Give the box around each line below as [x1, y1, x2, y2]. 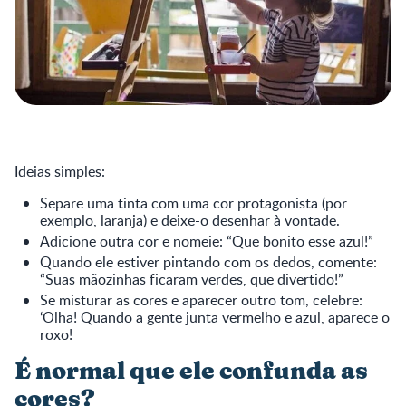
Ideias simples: [14, 160, 105, 181]
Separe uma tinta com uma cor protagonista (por [40, 192, 347, 213]
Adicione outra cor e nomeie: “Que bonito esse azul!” [40, 230, 373, 251]
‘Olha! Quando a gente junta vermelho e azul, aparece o [40, 306, 390, 327]
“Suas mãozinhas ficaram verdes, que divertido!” [40, 268, 343, 289]
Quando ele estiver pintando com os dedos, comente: [40, 251, 377, 272]
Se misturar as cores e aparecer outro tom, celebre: [40, 289, 362, 310]
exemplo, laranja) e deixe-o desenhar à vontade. [40, 209, 340, 230]
